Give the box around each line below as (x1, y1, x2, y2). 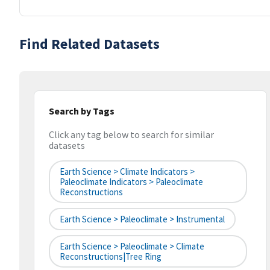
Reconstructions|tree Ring (60, 251, 162, 263)
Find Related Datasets (19, 34, 160, 53)
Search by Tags (49, 105, 115, 117)
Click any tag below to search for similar (49, 128, 214, 141)
